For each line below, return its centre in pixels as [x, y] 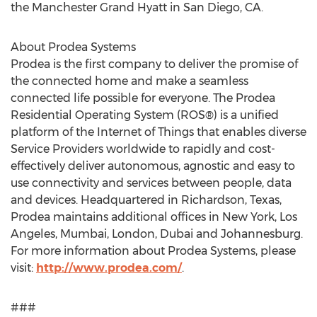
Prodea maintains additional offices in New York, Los [154, 217]
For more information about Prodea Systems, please [153, 251]
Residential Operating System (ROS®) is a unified [145, 115]
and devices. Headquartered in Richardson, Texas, [146, 200]
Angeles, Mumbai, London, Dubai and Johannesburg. [157, 234]
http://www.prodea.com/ [109, 268]
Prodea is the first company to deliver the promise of [154, 64]
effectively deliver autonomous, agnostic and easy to [153, 166]
